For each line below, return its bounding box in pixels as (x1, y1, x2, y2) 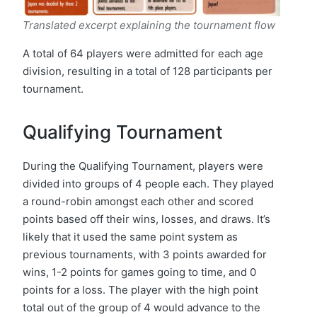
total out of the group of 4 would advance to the (23, 301, 260, 315)
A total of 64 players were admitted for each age (23, 47, 263, 61)
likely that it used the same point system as (23, 230, 238, 244)
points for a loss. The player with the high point (23, 283, 258, 297)
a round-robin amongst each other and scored (23, 195, 253, 209)
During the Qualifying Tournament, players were (23, 159, 263, 173)
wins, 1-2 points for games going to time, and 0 (23, 265, 256, 279)
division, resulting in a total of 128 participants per (23, 64, 272, 79)
